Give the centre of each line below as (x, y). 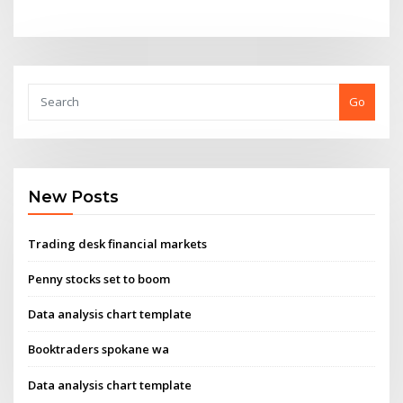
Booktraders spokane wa (99, 349)
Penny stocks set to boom (99, 278)
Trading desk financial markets (118, 243)
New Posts (74, 197)
